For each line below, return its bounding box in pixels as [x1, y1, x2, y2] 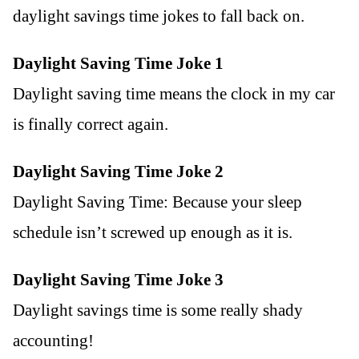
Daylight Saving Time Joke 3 [13, 270, 224, 290]
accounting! [13, 331, 94, 351]
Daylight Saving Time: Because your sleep [13, 192, 302, 212]
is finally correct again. [13, 115, 168, 135]
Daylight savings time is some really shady [13, 301, 303, 321]
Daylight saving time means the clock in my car [13, 84, 335, 104]
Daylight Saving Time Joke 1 [13, 54, 224, 74]
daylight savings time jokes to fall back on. [13, 6, 305, 26]
